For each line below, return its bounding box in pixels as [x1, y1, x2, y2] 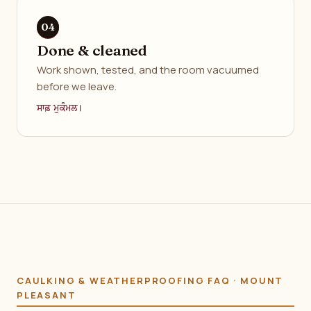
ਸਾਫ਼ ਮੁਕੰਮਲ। [37, 101, 83, 115]
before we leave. [37, 79, 117, 94]
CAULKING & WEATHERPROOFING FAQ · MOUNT [17, 274, 284, 287]
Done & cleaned [37, 41, 148, 59]
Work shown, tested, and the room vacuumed [37, 62, 259, 77]
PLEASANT [17, 289, 76, 301]
